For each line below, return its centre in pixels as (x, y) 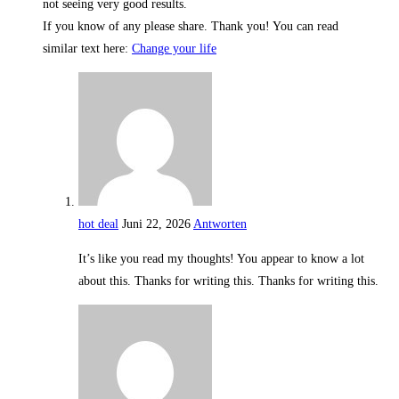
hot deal (98, 224)
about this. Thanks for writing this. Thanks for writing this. (228, 281)
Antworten (220, 224)
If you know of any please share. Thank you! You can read (191, 27)
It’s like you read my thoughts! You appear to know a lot (221, 259)
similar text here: (87, 49)
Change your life (174, 49)
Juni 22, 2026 (156, 224)
